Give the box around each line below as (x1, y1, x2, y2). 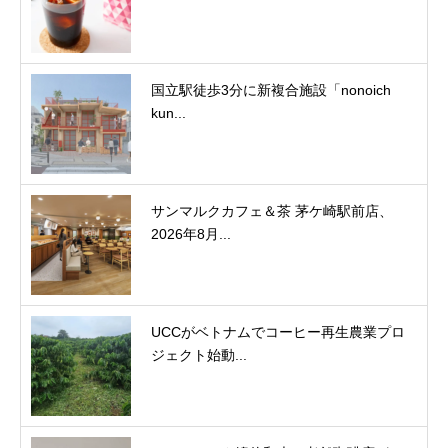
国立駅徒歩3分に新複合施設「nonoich (151, 81, 391, 98)
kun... (151, 104, 186, 121)
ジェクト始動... (151, 346, 247, 363)
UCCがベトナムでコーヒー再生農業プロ (151, 323, 405, 340)
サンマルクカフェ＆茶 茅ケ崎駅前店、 (151, 202, 393, 219)
